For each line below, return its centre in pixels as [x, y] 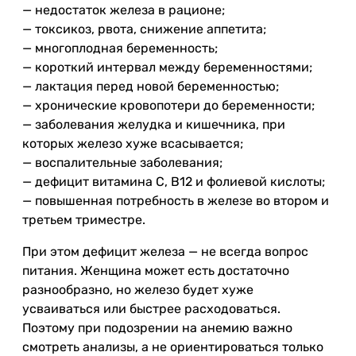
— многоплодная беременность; [120, 48]
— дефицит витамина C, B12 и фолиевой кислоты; [174, 182]
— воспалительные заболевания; [122, 163]
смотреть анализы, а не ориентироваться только [173, 347]
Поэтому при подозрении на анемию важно [157, 328]
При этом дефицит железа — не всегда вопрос [165, 252]
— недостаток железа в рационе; [124, 10]
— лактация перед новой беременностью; [151, 86]
